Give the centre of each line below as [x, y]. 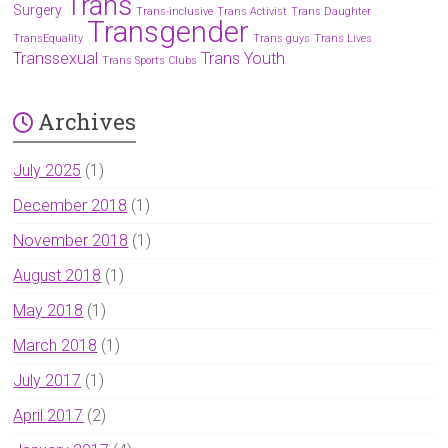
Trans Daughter [331, 11]
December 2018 [70, 205]
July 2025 [47, 170]
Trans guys [282, 38]
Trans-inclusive [175, 11]
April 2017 [48, 415]
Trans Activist [252, 11]
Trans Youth [243, 58]
